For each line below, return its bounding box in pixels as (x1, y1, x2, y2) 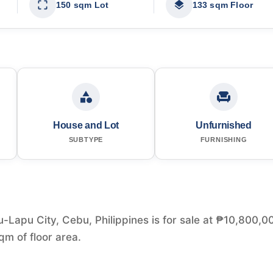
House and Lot (52, 119, 119, 130)
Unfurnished (196, 119, 252, 130)
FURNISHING (200, 135, 247, 143)
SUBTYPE (68, 135, 104, 143)
